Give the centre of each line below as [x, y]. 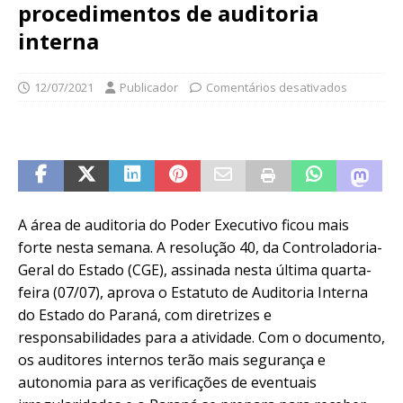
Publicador [149, 87]
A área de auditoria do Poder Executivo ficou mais [184, 224]
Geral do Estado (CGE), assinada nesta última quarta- [195, 269]
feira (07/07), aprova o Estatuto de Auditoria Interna [193, 292]
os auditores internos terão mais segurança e [172, 359]
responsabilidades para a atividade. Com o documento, [201, 337]
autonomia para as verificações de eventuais [167, 382]
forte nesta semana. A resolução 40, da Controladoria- [200, 247]
